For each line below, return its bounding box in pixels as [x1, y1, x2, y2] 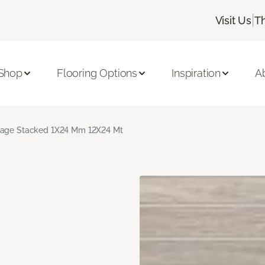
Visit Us [215, 14, 252, 27]
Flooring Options [56, 67, 138, 80]
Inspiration [172, 67, 221, 80]
